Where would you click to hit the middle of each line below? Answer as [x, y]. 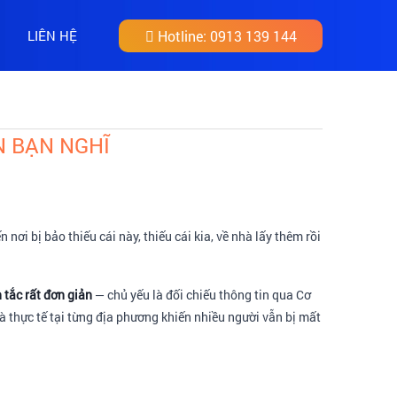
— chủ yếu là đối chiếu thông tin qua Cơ [202, 295]
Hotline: [182, 35]
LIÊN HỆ [52, 35]
